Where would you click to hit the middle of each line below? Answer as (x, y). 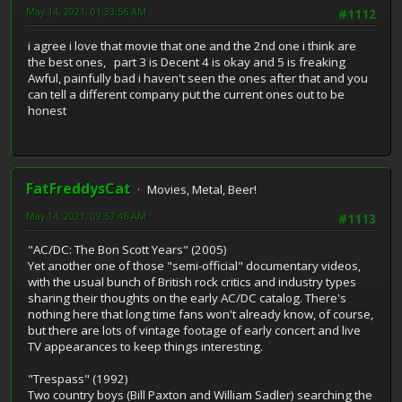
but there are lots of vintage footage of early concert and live (194, 331)
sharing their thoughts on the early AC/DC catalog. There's (187, 298)
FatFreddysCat (79, 189)
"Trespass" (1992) (78, 379)
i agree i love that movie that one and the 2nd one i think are (192, 45)
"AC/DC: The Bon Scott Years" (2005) (127, 250)
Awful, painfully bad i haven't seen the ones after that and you (198, 78)
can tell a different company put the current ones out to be (186, 94)
